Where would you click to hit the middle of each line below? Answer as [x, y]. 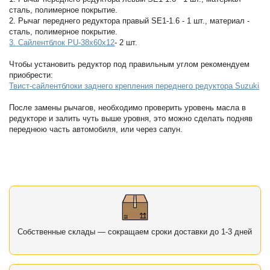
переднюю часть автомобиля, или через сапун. [96, 130]
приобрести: [31, 75]
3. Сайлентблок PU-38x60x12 [62, 43]
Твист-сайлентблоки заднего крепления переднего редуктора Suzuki [134, 86]
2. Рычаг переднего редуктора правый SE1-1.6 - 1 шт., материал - [130, 21]
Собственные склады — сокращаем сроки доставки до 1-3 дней [135, 231]
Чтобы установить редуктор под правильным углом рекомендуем [130, 64]
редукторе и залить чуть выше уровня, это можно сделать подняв [131, 119]
